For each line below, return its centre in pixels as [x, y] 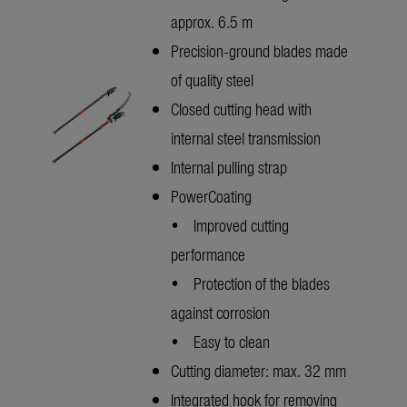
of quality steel [212, 80]
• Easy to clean [220, 342]
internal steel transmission [246, 138]
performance [208, 254]
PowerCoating [211, 196]
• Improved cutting [230, 225]
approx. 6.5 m [212, 22]
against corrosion [220, 313]
